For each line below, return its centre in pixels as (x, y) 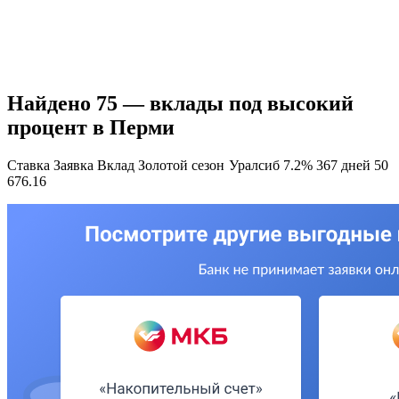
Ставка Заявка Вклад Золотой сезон (118, 165)
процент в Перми (91, 127)
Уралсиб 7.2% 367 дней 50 (309, 165)
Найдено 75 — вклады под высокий (180, 103)
